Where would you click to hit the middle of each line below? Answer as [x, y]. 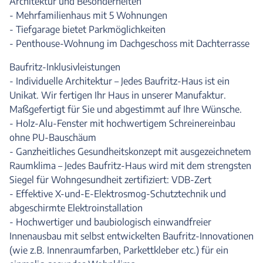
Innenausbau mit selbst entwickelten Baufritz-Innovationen [131, 236]
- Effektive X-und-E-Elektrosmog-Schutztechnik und [118, 194]
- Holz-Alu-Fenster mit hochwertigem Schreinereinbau [122, 123]
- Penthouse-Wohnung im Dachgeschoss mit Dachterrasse [129, 43]
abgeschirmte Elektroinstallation [76, 208]
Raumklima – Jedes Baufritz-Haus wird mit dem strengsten [130, 166]
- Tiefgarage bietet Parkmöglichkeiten [87, 29]
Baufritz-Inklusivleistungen [65, 67]
